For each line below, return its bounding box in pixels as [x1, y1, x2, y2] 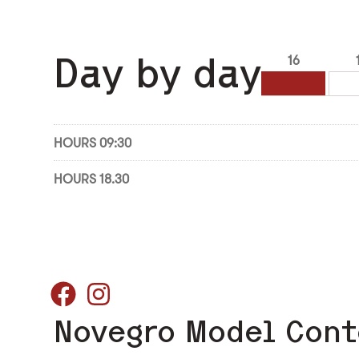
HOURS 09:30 [54, 135, 132, 151]
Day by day [54, 50, 262, 95]
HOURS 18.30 [54, 171, 130, 188]
